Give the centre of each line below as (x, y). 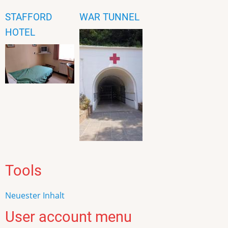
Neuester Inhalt (35, 196)
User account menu (68, 217)
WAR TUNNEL (109, 17)
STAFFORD (28, 17)
